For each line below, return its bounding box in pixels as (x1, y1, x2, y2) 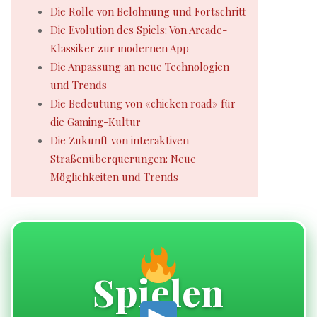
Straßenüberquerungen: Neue (50, 151, 196, 166)
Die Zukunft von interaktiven (50, 133, 189, 147)
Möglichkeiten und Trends (50, 170, 178, 184)
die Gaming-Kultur (50, 115, 141, 129)
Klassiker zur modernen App (50, 41, 189, 55)
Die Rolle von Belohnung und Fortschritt (50, 4, 246, 18)
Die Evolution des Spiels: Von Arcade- (50, 23, 227, 37)
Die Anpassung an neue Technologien (50, 59, 229, 74)
